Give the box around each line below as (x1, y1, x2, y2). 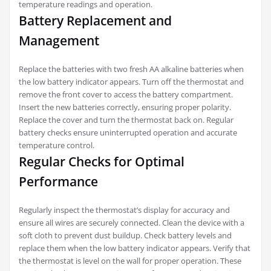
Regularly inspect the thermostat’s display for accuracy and (19, 204, 230, 215)
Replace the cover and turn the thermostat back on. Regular (19, 114, 233, 125)
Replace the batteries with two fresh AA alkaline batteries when (19, 63, 244, 74)
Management (19, 31, 99, 49)
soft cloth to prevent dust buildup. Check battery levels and (19, 229, 232, 241)
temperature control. (19, 139, 94, 151)
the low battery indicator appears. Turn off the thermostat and (19, 76, 244, 87)
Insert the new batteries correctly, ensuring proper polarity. (19, 101, 231, 113)
